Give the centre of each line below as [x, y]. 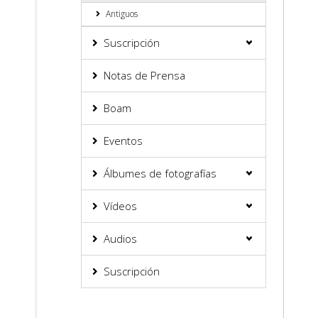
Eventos [123, 141]
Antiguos [122, 14]
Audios [120, 238]
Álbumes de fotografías [160, 173]
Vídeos [120, 206]
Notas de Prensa [144, 75]
